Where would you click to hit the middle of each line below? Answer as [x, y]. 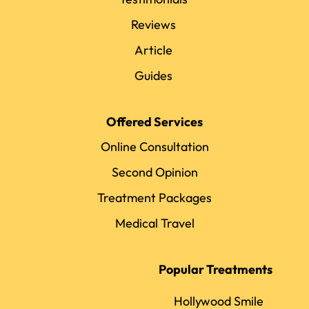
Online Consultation [154, 146]
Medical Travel [154, 223]
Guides [153, 75]
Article [153, 50]
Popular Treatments [215, 269]
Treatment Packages [154, 197]
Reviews [153, 24]
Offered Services [154, 121]
